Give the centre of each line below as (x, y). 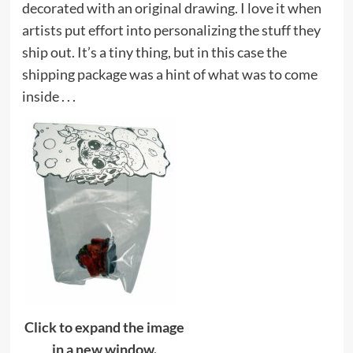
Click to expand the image (104, 327)
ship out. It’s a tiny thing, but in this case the (154, 52)
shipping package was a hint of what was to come (169, 74)
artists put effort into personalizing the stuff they (171, 30)
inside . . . (48, 97)
